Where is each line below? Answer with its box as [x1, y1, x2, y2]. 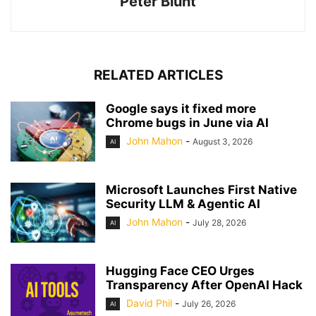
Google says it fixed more [106, 102, 256, 116]
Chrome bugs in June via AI [106, 116, 269, 130]
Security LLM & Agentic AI [106, 197, 260, 211]
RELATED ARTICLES [93, 67, 223, 83]
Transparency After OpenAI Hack [106, 278, 303, 292]
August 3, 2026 [193, 136, 253, 147]
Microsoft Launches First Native [106, 183, 297, 197]
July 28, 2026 [193, 217, 246, 228]
